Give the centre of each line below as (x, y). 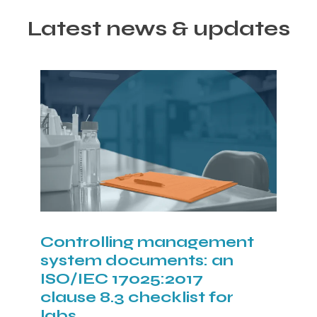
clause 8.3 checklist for (137, 297)
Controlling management (147, 242)
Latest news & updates (158, 28)
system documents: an (137, 260)
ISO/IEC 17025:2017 (121, 278)
